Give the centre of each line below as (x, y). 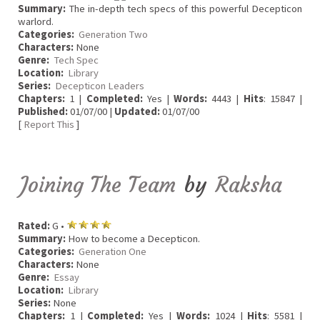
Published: (43, 112)
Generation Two (113, 35)
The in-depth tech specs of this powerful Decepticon (184, 9)
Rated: (34, 225)
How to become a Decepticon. (133, 238)
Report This (49, 125)
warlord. (36, 22)
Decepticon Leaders (100, 86)
